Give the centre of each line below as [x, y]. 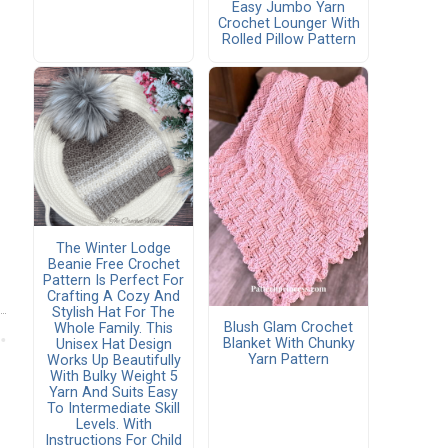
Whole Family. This [113, 328]
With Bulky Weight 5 [113, 376]
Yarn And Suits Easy [113, 392]
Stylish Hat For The [113, 312]
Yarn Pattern [288, 360]
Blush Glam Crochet [288, 328]
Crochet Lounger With [288, 23]
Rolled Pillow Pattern [288, 39]
